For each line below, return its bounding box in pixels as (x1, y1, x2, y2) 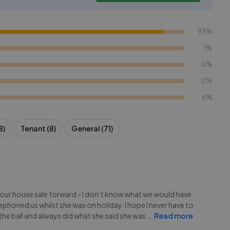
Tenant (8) (21, 124, 56, 133)
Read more (154, 211, 193, 220)
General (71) (71, 124, 113, 133)
